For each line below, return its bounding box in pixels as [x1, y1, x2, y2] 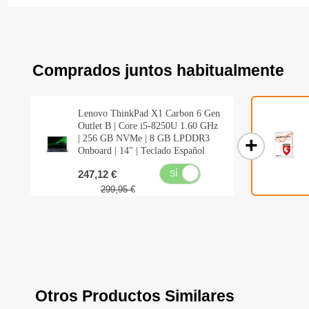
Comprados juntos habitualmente [32, 61, 285, 80]
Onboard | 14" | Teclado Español [78, 146, 206, 157]
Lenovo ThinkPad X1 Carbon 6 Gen [78, 108, 221, 119]
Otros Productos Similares [35, 287, 235, 306]
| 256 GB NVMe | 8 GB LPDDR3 [78, 133, 210, 144]
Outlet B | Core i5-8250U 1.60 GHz [78, 121, 219, 132]
